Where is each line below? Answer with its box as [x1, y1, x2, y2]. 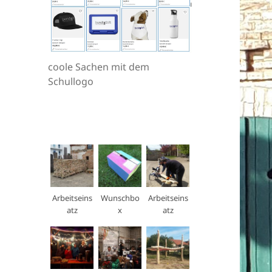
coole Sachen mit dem [48, 60, 150, 74]
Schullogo [48, 75, 94, 89]
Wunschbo [100, 192, 140, 204]
